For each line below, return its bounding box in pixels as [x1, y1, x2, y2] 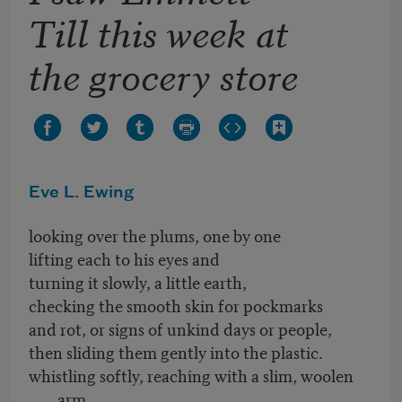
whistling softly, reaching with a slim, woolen [29, 363, 354, 388]
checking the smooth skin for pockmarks [29, 293, 323, 318]
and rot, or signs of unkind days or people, [29, 316, 332, 341]
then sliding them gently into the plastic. [29, 339, 323, 364]
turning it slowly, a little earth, [29, 269, 247, 294]
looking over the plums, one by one [29, 223, 281, 248]
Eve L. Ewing [29, 184, 134, 203]
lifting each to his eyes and [29, 246, 220, 271]
